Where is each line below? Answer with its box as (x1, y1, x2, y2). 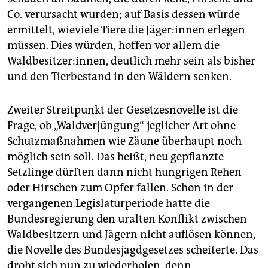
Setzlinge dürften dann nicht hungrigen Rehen (7, 165, 242, 179)
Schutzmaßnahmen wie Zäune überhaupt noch (7, 134, 242, 148)
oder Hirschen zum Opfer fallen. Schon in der (7, 181, 233, 194)
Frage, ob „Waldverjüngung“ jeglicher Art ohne (7, 118, 236, 132)
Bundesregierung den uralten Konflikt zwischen (7, 212, 247, 226)
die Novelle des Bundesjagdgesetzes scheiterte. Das (7, 243, 258, 257)
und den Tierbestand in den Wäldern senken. (7, 69, 232, 83)
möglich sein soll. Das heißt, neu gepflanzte (7, 150, 224, 163)
